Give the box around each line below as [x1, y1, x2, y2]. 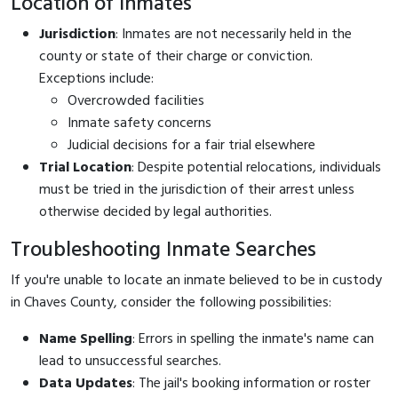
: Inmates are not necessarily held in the [115, 22, 352, 46]
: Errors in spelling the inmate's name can [132, 327, 374, 351]
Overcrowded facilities [68, 89, 204, 113]
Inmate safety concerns [68, 111, 211, 135]
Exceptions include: [39, 67, 154, 91]
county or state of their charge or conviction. [39, 44, 313, 68]
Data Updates [39, 371, 132, 395]
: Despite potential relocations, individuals [131, 155, 381, 179]
